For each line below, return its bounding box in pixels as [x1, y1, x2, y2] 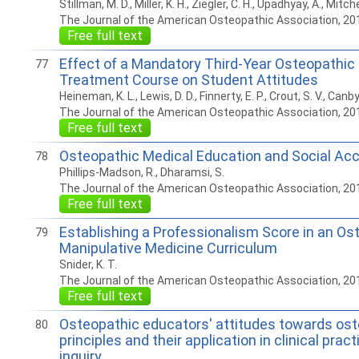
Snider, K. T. [58, 258, 117, 271]
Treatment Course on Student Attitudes [58, 71, 318, 88]
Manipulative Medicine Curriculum [58, 240, 277, 256]
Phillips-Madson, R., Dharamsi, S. [58, 166, 224, 179]
